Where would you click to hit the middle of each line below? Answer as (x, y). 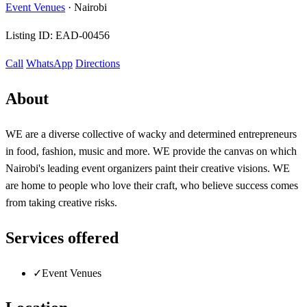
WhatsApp (49, 63)
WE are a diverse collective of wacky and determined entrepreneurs (151, 134)
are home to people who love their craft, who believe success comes (152, 185)
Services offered (62, 237)
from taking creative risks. (61, 202)
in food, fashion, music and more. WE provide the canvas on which (151, 151)
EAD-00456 (83, 35)
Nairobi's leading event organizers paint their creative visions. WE (148, 168)
